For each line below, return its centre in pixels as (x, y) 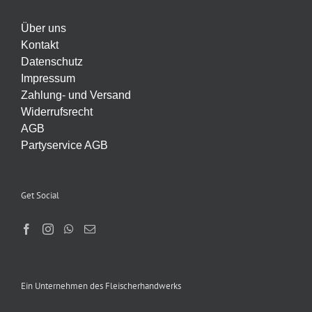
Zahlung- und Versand (76, 95)
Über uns (44, 29)
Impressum (48, 79)
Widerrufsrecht (57, 112)
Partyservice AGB (64, 146)
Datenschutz (52, 62)
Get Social (40, 196)
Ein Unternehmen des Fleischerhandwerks (101, 286)
